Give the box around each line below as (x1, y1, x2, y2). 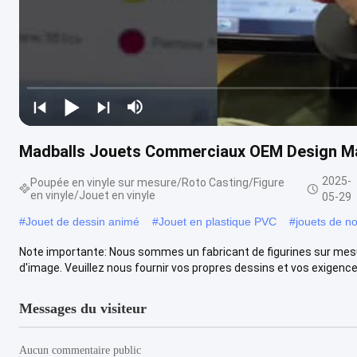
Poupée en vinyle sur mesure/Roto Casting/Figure (29, 175, 284, 189)
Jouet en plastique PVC (159, 214, 277, 228)
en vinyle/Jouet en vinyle (29, 188, 155, 202)
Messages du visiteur (19, 300, 147, 316)
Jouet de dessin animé (25, 214, 139, 228)
